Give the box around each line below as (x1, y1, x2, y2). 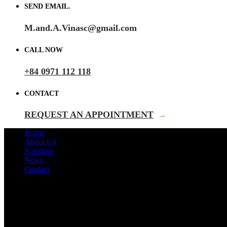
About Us (24, 137, 56, 146)
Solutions (24, 146, 54, 156)
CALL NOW (24, 46, 63, 54)
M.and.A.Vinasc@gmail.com (24, 22, 137, 33)
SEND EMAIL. (24, 3, 70, 11)
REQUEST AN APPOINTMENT (24, 109, 154, 120)
